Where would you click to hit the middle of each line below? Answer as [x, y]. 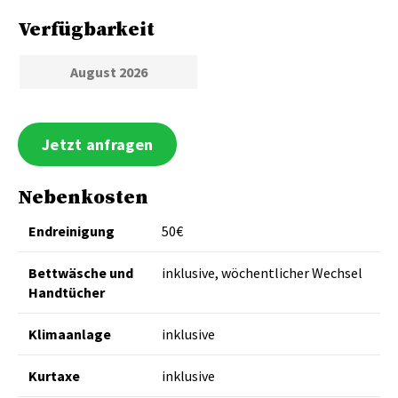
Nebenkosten [83, 197]
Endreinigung [72, 231]
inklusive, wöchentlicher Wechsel [262, 272]
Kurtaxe [54, 375]
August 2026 [108, 72]
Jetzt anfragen [98, 144]
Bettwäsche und [81, 272]
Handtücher [67, 292]
